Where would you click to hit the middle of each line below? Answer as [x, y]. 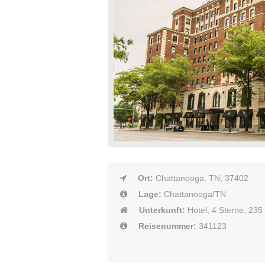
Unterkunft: [163, 210]
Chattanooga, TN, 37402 [202, 178]
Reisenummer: [169, 226]
